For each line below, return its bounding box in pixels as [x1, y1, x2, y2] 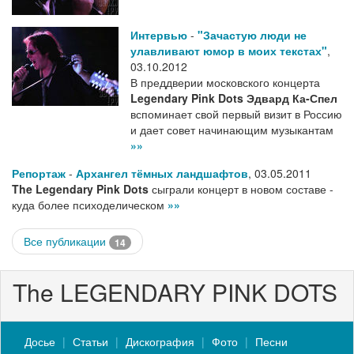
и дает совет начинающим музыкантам [130, 122, 333, 138]
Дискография [126, 333, 194, 350]
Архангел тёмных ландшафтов [76, 165, 248, 182]
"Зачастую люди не [198, 27, 307, 43]
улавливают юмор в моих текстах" [130, 43, 327, 59]
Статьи [73, 333, 108, 350]
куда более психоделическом [12, 197, 168, 213]
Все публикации [24, 233, 109, 250]
